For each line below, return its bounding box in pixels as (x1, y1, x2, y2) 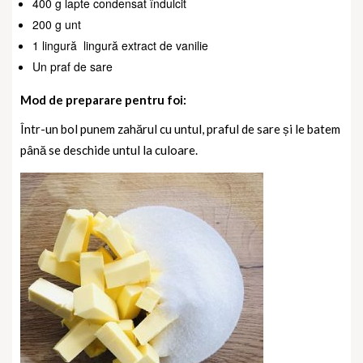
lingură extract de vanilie (83, 36, 208, 53)
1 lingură (32, 36, 77, 53)
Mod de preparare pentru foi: (20, 92, 186, 107)
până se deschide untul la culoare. (20, 142, 198, 157)
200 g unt (32, 15, 81, 32)
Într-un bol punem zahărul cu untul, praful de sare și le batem (20, 121, 340, 136)
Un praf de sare (32, 58, 113, 75)
